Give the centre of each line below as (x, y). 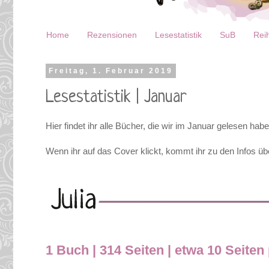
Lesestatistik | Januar (116, 98)
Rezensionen (112, 35)
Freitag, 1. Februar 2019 (110, 71)
